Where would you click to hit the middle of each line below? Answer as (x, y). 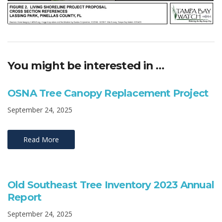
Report (25, 197)
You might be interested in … (86, 65)
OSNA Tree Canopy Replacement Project (108, 93)
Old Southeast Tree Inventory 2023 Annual (111, 185)
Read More (41, 139)
